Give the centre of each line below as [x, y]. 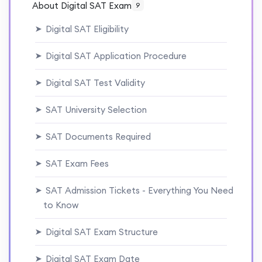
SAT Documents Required [97, 137]
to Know [61, 205]
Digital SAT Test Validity [94, 83]
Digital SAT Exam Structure [100, 232]
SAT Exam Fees [76, 164]
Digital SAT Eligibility [86, 29]
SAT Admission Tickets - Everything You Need [138, 191]
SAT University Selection [95, 110]
